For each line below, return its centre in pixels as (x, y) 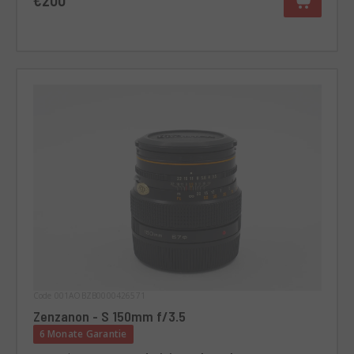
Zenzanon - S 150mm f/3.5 (109, 316)
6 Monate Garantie (83, 333)
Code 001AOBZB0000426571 (89, 295)
